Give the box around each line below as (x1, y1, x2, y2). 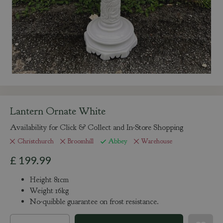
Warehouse (141, 136, 172, 145)
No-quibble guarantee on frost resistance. (30, 197, 159, 207)
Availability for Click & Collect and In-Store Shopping (10, 122, 183, 132)
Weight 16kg (30, 186, 69, 196)
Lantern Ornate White (10, 105, 106, 118)
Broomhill (68, 136, 94, 145)
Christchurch (17, 136, 54, 145)
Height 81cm (30, 175, 69, 185)
